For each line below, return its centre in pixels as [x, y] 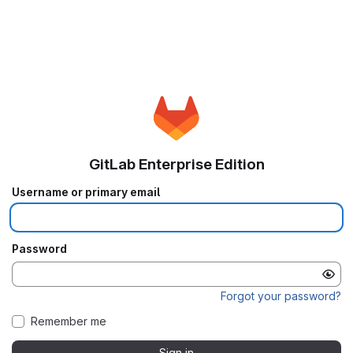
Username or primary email [86, 192]
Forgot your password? [281, 296]
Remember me [69, 321]
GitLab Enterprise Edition [176, 165]
